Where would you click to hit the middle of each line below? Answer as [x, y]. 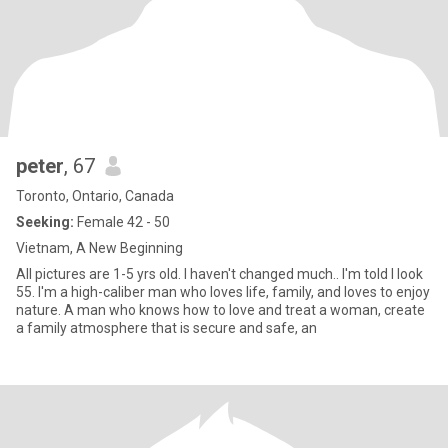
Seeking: [45, 222]
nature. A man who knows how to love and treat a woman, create [220, 310]
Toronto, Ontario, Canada [95, 196]
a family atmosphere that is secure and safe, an [166, 328]
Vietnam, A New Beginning [99, 248]
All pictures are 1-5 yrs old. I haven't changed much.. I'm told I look [219, 274]
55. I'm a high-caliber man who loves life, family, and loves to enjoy [223, 292]
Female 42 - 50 [122, 222]
